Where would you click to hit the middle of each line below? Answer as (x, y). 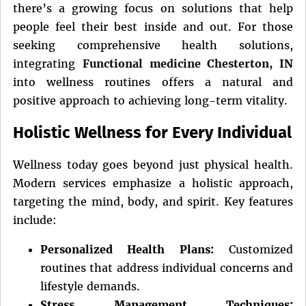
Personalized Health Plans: (127, 249)
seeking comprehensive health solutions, (153, 45)
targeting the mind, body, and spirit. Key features (153, 201)
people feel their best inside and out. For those (153, 27)
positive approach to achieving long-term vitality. (150, 100)
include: (35, 220)
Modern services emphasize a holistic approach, (153, 183)
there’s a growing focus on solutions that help (153, 8)
